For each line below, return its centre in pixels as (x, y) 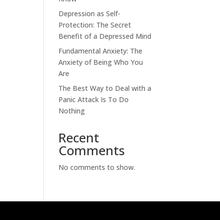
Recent (79, 137)
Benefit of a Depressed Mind (105, 36)
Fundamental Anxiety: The (101, 51)
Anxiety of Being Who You (101, 62)
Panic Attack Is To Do (94, 99)
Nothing (72, 111)
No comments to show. (97, 167)
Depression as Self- (90, 14)
